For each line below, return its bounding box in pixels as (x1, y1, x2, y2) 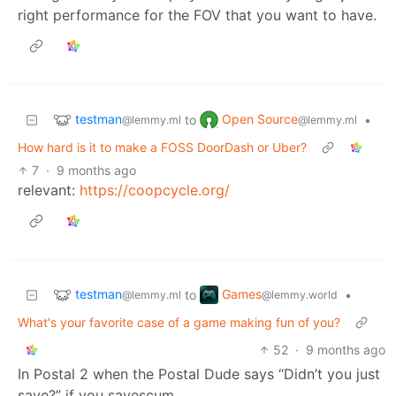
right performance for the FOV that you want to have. (18, 5, 377, 24)
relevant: (18, 180, 80, 199)
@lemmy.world (262, 287, 338, 301)
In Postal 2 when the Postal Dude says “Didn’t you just (18, 364, 380, 383)
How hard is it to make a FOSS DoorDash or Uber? (18, 139, 307, 155)
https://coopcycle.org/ (80, 180, 230, 199)
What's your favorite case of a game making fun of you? (18, 314, 340, 330)
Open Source (222, 110, 298, 126)
